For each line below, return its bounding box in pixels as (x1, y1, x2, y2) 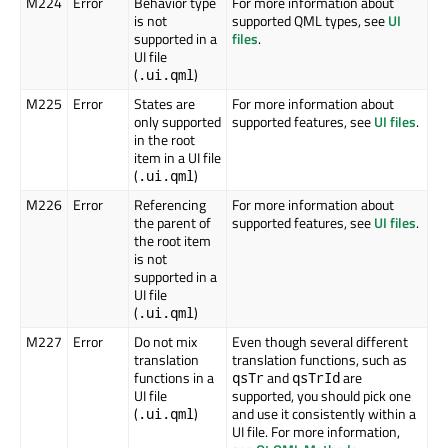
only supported (134, 111, 221, 133)
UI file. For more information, (232, 421, 400, 443)
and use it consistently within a (232, 403, 416, 425)
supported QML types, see (232, 10, 388, 32)
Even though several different (232, 331, 408, 353)
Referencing (134, 194, 206, 216)
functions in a (134, 367, 214, 389)
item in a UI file (134, 147, 221, 169)
